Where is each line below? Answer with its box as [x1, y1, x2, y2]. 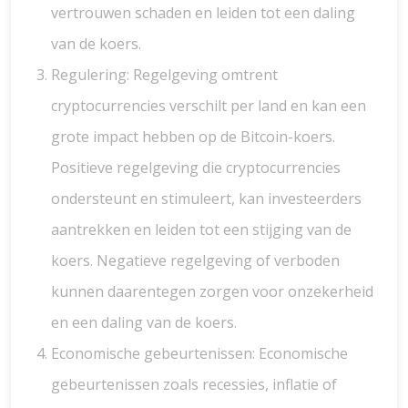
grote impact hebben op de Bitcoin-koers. [51, 127, 335, 147]
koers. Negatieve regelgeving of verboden [51, 250, 340, 270]
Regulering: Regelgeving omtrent [51, 65, 278, 85]
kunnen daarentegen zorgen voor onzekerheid [51, 281, 373, 301]
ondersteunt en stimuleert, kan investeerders [51, 189, 362, 209]
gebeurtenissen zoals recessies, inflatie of [51, 374, 337, 394]
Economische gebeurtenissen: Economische [51, 343, 348, 363]
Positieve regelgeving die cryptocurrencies [51, 158, 341, 178]
